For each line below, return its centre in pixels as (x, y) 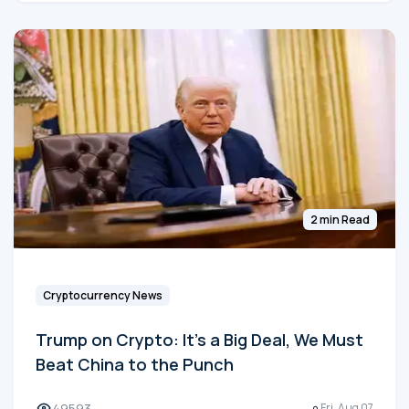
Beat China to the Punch (135, 364)
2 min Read (340, 219)
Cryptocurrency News (103, 295)
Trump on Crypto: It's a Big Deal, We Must (199, 339)
